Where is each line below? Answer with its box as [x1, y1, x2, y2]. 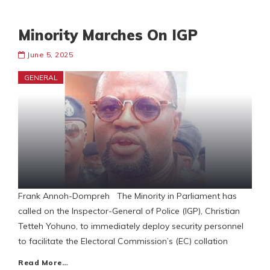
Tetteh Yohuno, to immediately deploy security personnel [18, 221, 243, 232]
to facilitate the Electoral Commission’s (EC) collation [18, 236, 228, 247]
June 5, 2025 [27, 50, 73, 60]
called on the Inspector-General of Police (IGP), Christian [18, 206, 240, 217]
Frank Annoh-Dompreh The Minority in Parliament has [18, 190, 237, 202]
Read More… [18, 258, 68, 268]
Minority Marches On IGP [18, 26, 198, 45]
